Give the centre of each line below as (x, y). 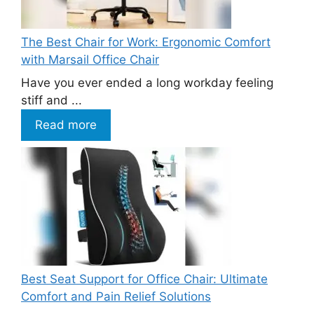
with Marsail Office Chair (90, 59)
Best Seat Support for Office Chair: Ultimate (144, 279)
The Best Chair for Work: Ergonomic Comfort (146, 42)
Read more (66, 125)
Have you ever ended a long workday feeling (147, 83)
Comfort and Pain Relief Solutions (116, 296)
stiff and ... (52, 101)
